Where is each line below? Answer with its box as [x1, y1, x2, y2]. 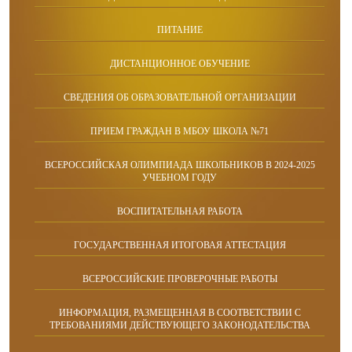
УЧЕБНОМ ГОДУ [142, 172, 217, 184]
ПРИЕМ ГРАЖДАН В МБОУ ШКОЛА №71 [90, 126, 269, 137]
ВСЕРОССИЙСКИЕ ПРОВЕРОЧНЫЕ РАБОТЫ [82, 273, 277, 285]
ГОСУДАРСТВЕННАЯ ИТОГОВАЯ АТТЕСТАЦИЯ [73, 240, 286, 251]
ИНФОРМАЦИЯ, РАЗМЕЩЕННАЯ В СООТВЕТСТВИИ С [58, 307, 301, 319]
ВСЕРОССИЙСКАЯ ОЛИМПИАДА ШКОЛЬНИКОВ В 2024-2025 [44, 159, 315, 171]
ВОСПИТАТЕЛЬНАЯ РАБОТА [116, 206, 243, 218]
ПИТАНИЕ [156, 24, 203, 36]
